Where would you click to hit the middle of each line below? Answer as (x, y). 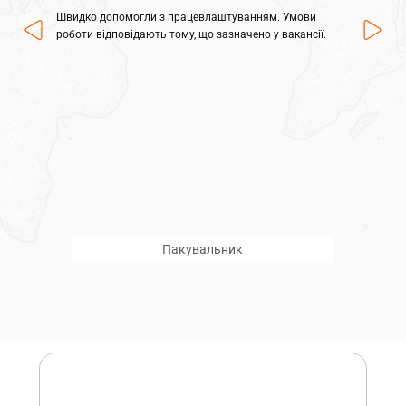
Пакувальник (203, 250)
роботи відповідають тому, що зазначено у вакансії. (192, 35)
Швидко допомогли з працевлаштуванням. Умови (187, 18)
